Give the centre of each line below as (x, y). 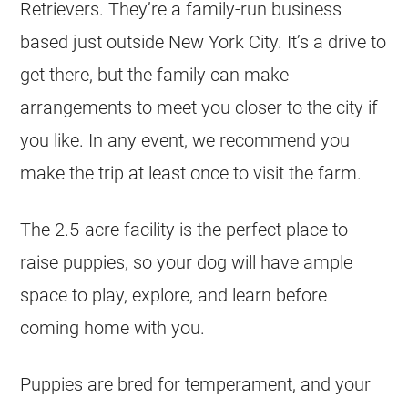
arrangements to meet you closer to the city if (199, 107)
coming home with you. (113, 328)
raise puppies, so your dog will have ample (187, 262)
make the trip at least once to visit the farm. (191, 173)
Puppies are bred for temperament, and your (196, 384)
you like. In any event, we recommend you (185, 140)
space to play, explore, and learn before (174, 295)
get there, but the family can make (155, 75)
